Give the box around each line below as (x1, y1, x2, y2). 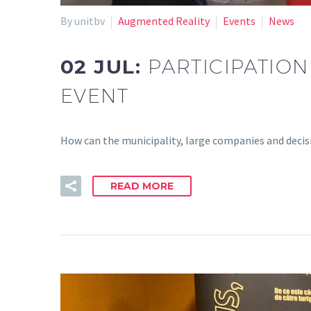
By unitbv (60, 14, 105, 28)
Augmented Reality (118, 14, 210, 28)
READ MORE (110, 179, 174, 192)
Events (223, 14, 255, 28)
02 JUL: (60, 54, 149, 78)
